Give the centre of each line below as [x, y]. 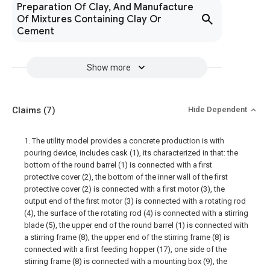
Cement [36, 31]
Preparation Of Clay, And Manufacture [105, 7]
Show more [108, 67]
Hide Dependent [218, 109]
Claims [28, 110]
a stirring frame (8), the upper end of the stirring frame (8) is [127, 237]
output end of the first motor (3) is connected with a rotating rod [135, 201]
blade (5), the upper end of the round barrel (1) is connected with [136, 225]
